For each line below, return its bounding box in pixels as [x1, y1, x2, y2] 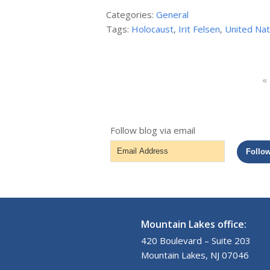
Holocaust [131, 23, 174, 36]
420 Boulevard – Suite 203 [141, 234, 251, 247]
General [156, 8, 189, 21]
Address [110, 155, 145, 168]
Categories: [106, 8, 157, 21]
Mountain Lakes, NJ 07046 [141, 249, 250, 262]
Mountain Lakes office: [141, 218, 247, 231]
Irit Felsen [178, 23, 221, 36]
